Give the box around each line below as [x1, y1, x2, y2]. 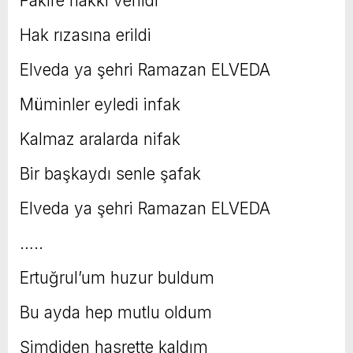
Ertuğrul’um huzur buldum [20, 268, 214, 288]
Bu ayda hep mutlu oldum [20, 303, 212, 323]
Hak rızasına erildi [20, 25, 151, 46]
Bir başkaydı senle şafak [20, 164, 201, 184]
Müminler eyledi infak [20, 95, 180, 115]
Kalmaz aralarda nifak [20, 129, 180, 150]
